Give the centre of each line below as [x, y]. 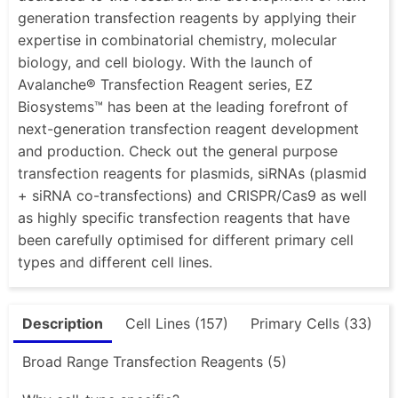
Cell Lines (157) [177, 323]
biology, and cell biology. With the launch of [165, 62]
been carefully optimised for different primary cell [186, 239]
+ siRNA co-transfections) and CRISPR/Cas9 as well [192, 195]
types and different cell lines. [115, 262]
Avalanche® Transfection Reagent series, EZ [165, 84]
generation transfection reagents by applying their [187, 17]
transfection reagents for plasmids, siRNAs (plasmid [192, 173]
